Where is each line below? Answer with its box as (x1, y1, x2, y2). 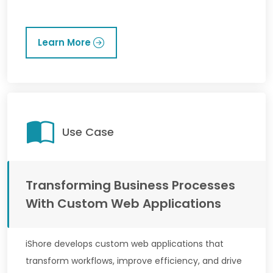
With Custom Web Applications (26, 194, 221, 212)
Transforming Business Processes (26, 176, 235, 194)
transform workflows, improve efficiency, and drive (26, 254, 242, 267)
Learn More (38, 35, 91, 49)
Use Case (62, 124, 114, 140)
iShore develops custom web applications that (26, 237, 224, 250)
